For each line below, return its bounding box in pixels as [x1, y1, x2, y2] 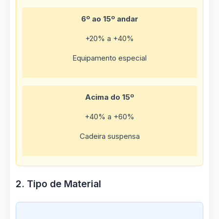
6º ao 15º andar [81, 14, 138, 23]
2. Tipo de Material [16, 178, 101, 190]
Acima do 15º [85, 92, 134, 102]
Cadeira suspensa [79, 131, 140, 141]
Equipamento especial [72, 53, 147, 63]
